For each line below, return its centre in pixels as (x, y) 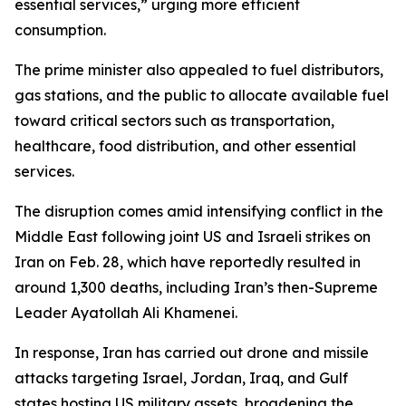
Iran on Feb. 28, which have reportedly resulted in (188, 262)
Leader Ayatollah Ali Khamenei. (126, 313)
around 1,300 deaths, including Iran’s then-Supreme (196, 287)
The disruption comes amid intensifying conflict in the (199, 211)
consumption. (60, 30)
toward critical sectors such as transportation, (174, 121)
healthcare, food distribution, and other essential (185, 146)
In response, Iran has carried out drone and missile (192, 353)
